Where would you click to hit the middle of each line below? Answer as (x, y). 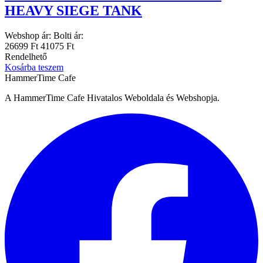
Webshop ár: (28, 36)
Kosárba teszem (34, 67)
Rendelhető (26, 57)
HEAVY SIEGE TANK (73, 11)
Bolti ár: (68, 36)
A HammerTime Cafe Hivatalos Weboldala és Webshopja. (112, 98)
